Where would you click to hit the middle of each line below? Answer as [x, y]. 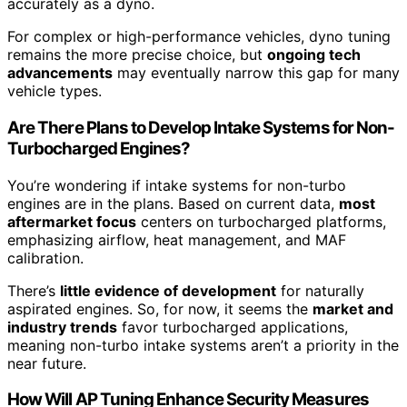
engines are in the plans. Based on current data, [173, 203]
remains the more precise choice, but [137, 55]
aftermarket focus [72, 221]
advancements [60, 73]
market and [353, 308]
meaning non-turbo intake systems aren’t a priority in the [203, 345]
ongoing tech [314, 55]
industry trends [62, 327]
